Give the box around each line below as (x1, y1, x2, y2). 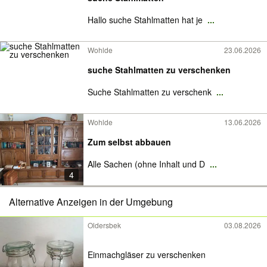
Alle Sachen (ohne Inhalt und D (88, 158, 207, 170)
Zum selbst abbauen (88, 136, 171, 148)
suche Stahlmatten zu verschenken (88, 64, 231, 76)
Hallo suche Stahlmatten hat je (88, 14, 205, 26)
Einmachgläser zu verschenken (88, 248, 206, 260)
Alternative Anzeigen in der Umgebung (9, 195, 173, 209)
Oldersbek (88, 220, 121, 230)
